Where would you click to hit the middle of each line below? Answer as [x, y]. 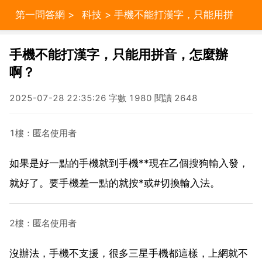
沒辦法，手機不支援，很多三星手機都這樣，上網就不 [129, 253]
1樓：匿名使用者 [43, 133]
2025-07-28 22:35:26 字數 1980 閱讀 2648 [104, 98]
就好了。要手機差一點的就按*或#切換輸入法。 [115, 183]
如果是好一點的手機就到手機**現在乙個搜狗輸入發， [129, 163]
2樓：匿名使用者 [43, 223]
